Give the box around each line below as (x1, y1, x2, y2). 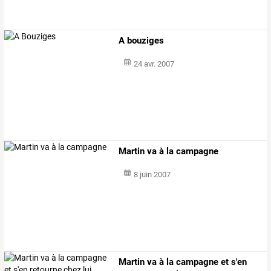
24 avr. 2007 (133, 59, 174, 68)
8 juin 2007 (133, 170, 171, 180)
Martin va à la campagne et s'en (119, 256, 247, 268)
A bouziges (119, 34, 165, 46)
